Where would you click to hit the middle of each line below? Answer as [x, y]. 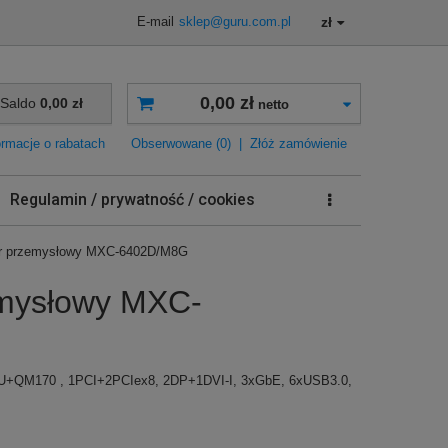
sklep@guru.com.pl [235, 22]
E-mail [155, 22]
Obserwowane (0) [181, 143]
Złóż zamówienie [298, 143]
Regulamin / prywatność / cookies [132, 199]
